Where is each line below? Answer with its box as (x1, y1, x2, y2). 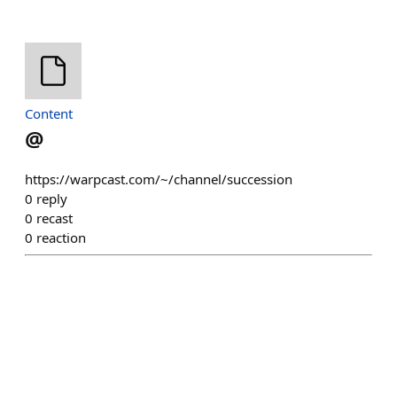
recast (36, 209, 73, 227)
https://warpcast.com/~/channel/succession (25, 170, 292, 188)
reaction (36, 229, 86, 246)
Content (25, 105, 73, 122)
